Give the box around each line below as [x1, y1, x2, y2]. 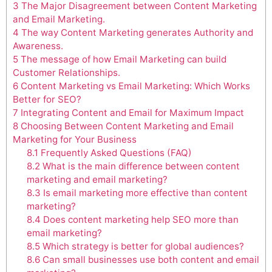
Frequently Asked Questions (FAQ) [38, 146, 192, 158]
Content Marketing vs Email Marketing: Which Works [18, 80, 250, 92]
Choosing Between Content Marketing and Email [18, 120, 234, 132]
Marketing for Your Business [13, 133, 137, 145]
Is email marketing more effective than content [40, 186, 248, 199]
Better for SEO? [13, 93, 81, 105]
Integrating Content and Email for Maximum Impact [18, 106, 244, 118]
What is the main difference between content [39, 160, 240, 172]
